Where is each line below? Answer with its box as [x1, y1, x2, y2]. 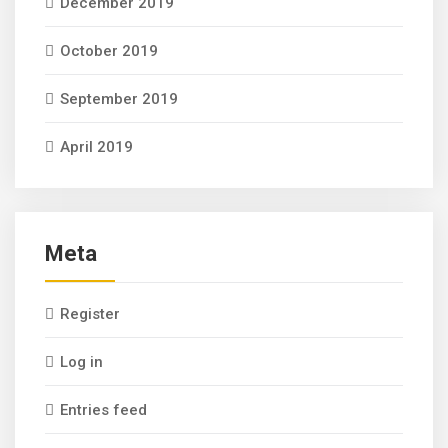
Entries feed [60, 401, 147, 419]
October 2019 [60, 42, 158, 60]
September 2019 [60, 90, 178, 108]
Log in [60, 353, 103, 371]
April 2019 [60, 138, 133, 156]
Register [60, 305, 120, 323]
